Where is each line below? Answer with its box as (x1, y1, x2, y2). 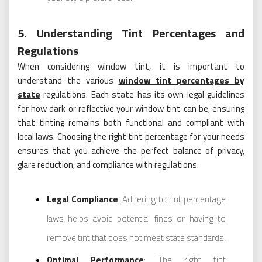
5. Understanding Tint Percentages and (18, 24, 244, 42)
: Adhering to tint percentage (118, 192, 226, 206)
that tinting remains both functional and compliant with (18, 116, 244, 129)
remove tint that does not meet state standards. (47, 231, 226, 244)
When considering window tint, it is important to (18, 60, 244, 73)
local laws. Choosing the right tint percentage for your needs (18, 130, 244, 143)
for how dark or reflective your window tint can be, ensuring (18, 102, 244, 115)
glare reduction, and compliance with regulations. (18, 158, 199, 171)
